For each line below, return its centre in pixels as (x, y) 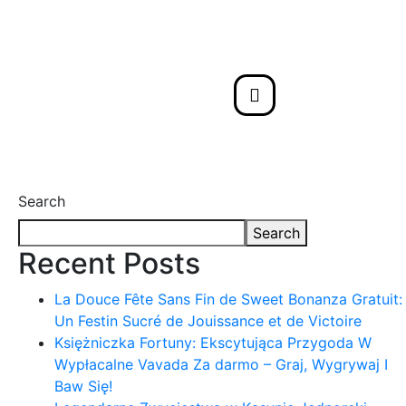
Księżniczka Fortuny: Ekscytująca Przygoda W (213, 343)
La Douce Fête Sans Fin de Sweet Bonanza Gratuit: (228, 299)
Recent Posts (109, 263)
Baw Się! (83, 386)
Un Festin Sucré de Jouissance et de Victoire (208, 321)
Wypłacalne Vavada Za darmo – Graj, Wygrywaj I (221, 364)
